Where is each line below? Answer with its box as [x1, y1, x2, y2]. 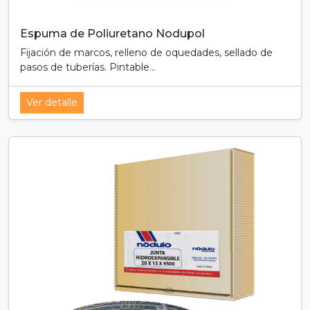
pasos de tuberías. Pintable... [20, 61, 156, 73]
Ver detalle [26, 96, 77, 109]
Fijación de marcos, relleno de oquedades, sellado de [20, 46, 273, 59]
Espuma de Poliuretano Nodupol [20, 27, 205, 40]
